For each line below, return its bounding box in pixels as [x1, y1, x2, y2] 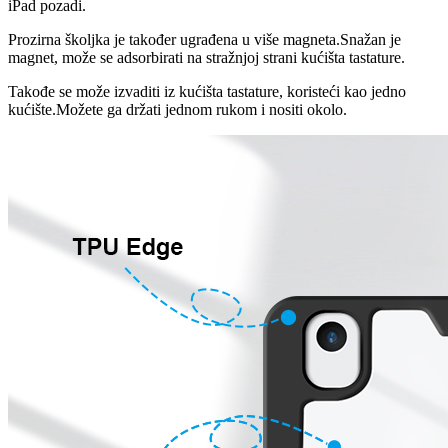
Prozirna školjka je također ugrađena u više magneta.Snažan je [8, 31, 401, 49]
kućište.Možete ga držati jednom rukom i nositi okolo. [8, 101, 347, 119]
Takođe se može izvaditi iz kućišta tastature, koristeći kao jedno [8, 83, 406, 101]
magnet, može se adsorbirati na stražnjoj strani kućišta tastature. [8, 49, 405, 67]
